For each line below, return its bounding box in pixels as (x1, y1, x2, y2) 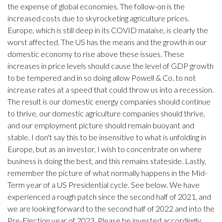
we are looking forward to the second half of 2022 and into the (7, 204, 215, 214)
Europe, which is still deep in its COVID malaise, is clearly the (7, 25, 208, 35)
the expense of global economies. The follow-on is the (7, 1, 185, 11)
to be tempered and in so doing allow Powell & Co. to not (7, 73, 196, 83)
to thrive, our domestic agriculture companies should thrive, (7, 109, 205, 118)
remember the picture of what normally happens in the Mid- (7, 168, 207, 178)
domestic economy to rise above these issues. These (7, 49, 184, 59)
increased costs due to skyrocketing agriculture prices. (7, 13, 189, 23)
